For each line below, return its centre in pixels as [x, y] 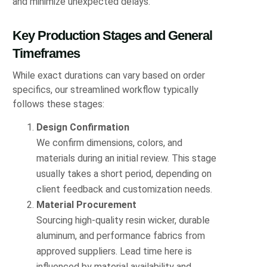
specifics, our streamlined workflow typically [106, 89]
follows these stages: [59, 104]
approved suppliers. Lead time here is [114, 251]
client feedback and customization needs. [125, 189]
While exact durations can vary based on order [109, 75]
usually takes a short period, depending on [124, 173]
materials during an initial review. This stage [127, 158]
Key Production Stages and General [113, 35]
